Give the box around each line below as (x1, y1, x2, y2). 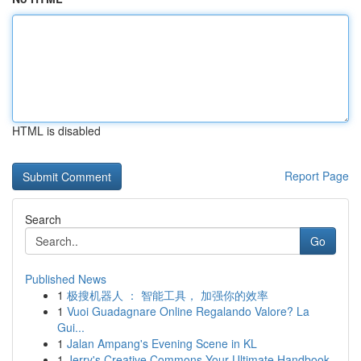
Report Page (284, 168, 349, 184)
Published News (25, 271, 106, 287)
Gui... (57, 319, 85, 335)
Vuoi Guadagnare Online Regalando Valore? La (67, 303, 309, 319)
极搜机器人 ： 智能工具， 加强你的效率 (67, 287, 268, 303)
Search (25, 211, 61, 227)
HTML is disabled (12, 122, 101, 139)
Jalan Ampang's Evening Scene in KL (67, 335, 257, 351)
